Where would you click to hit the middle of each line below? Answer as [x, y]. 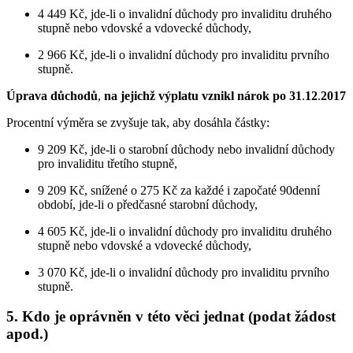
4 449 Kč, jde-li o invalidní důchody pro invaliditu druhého [185, 13]
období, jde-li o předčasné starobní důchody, [148, 204]
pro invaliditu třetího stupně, [108, 163]
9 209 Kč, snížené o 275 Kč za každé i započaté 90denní [179, 190]
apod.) [27, 334]
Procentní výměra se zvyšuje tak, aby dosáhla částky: [138, 122]
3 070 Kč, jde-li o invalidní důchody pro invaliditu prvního [184, 272]
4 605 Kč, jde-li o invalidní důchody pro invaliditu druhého [185, 231]
